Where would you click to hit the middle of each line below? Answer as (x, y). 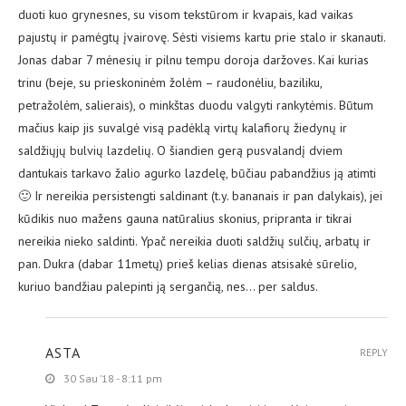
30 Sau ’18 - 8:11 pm (113, 379)
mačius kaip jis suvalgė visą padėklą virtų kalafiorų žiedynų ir (183, 128)
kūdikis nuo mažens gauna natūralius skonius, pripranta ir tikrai (185, 219)
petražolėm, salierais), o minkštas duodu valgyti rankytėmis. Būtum (196, 106)
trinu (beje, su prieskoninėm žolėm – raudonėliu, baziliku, (170, 83)
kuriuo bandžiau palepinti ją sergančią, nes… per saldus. (168, 287)
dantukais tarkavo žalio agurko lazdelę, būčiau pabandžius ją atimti (197, 174)
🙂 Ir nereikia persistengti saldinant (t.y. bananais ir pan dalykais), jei (200, 196)
